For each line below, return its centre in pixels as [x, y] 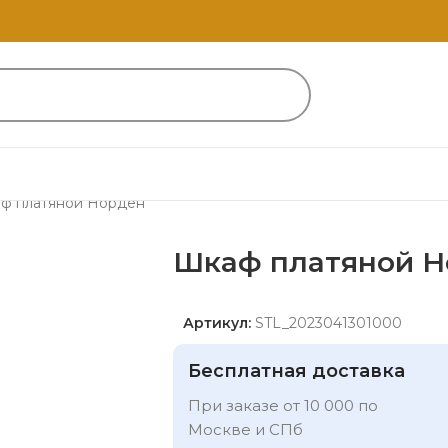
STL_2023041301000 [328, 322]
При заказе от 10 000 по [283, 405]
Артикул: [219, 322]
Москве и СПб [245, 429]
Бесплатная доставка [296, 370]
